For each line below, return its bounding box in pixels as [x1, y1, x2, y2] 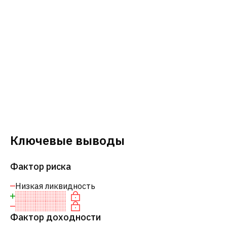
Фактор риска [10, 161, 71, 172]
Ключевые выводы [10, 132, 125, 148]
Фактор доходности [10, 211, 101, 223]
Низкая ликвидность [15, 181, 95, 191]
